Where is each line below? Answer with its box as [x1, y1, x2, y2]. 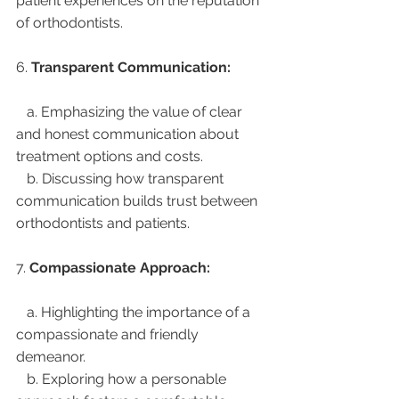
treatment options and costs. [16, 147, 203, 165]
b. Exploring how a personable [16, 370, 27, 387]
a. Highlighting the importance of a [16, 303, 27, 321]
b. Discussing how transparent [16, 169, 27, 187]
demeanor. [16, 347, 85, 365]
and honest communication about [16, 125, 242, 142]
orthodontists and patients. [16, 214, 190, 232]
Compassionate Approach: [29, 258, 210, 276]
